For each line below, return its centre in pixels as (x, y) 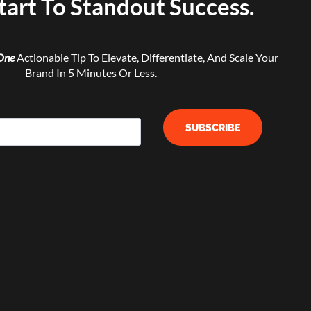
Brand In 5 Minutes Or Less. (91, 73)
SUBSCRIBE (212, 127)
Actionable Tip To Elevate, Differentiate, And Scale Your (147, 57)
